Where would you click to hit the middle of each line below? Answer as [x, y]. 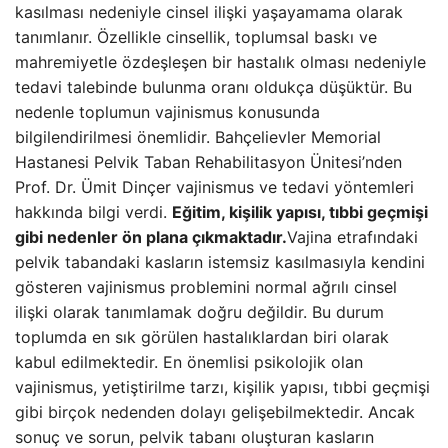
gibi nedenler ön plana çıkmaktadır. [151, 237]
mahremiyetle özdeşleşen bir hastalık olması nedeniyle [220, 62]
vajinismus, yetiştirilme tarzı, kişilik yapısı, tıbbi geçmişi [222, 387]
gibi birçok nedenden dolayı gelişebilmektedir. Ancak [215, 412]
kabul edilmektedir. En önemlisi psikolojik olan [189, 362]
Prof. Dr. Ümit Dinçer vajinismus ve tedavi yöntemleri [214, 187]
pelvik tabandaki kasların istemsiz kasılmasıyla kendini [220, 262]
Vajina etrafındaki [352, 237]
